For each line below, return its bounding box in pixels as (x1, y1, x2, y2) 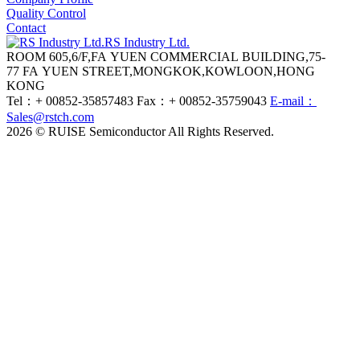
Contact (6, 20, 46, 35)
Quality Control (6, 6, 86, 20)
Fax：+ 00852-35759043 (137, 93, 270, 108)
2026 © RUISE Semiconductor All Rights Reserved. (6, 124, 274, 138)
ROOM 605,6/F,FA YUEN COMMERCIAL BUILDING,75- (6, 49, 325, 63)
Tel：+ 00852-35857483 (6, 93, 137, 108)
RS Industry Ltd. (104, 35, 190, 49)
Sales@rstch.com (6, 109, 94, 124)
